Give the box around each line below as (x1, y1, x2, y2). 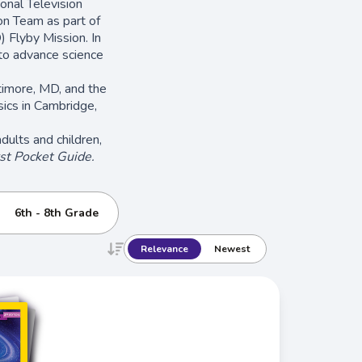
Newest (214, 242, 250, 255)
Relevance (141, 242, 188, 255)
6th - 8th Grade (14, 204, 99, 221)
